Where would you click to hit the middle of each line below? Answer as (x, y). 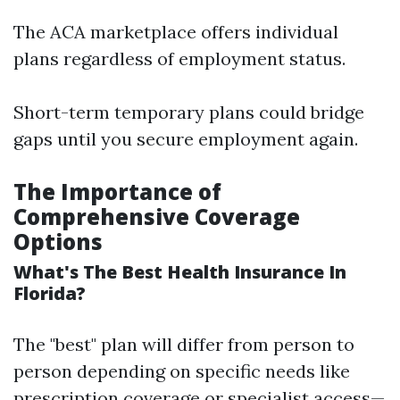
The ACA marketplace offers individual (176, 32)
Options (58, 242)
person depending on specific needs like (182, 371)
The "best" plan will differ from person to (184, 344)
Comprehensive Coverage (157, 217)
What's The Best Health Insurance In (180, 272)
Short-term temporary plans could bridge (189, 112)
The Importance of (117, 192)
